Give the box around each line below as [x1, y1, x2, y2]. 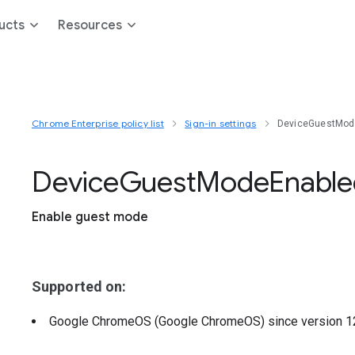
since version [268, 314, 345, 329]
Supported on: [32, 278, 127, 295]
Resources [58, 17, 122, 33]
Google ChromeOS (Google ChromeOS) [49, 314, 268, 329]
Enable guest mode [32, 209, 148, 225]
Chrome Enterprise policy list [32, 117, 164, 129]
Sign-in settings [185, 117, 257, 129]
